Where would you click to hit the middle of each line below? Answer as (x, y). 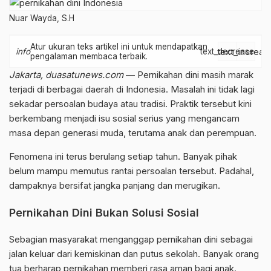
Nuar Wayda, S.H (42, 18)
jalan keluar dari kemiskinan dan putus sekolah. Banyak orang (134, 254)
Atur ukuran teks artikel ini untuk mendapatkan (119, 47)
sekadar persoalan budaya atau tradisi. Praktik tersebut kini (130, 104)
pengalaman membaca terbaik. (89, 56)
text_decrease (227, 51)
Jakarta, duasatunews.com (66, 75)
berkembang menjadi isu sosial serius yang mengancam (124, 118)
